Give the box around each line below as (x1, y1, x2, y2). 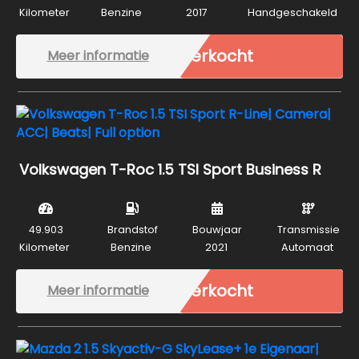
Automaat (280, 240, 333, 254)
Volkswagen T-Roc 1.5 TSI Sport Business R (19, 159, 321, 179)
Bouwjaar (192, 222, 243, 236)
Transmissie (276, 222, 340, 236)
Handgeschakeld (247, 5, 337, 19)
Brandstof (107, 222, 158, 236)
